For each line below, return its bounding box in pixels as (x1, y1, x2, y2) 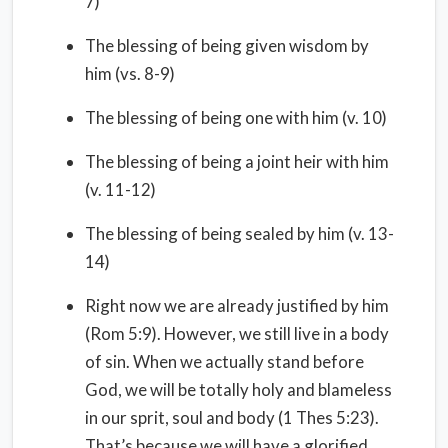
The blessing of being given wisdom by (85, 35, 369, 56)
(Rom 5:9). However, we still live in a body (85, 323, 389, 344)
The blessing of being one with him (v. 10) (85, 107, 387, 128)
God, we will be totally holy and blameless (85, 379, 392, 400)
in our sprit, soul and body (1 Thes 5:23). (85, 407, 379, 428)
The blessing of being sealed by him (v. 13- (85, 223, 394, 244)
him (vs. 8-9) (85, 63, 175, 84)
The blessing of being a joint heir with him (85, 151, 389, 172)
